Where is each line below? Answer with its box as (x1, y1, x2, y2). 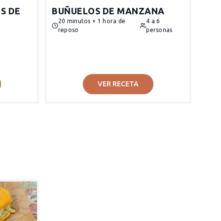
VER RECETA (98, 80, 139, 88)
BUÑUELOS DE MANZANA (52, 6, 165, 16)
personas (146, 27, 173, 33)
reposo (58, 27, 79, 33)
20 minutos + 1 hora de (58, 18, 126, 24)
